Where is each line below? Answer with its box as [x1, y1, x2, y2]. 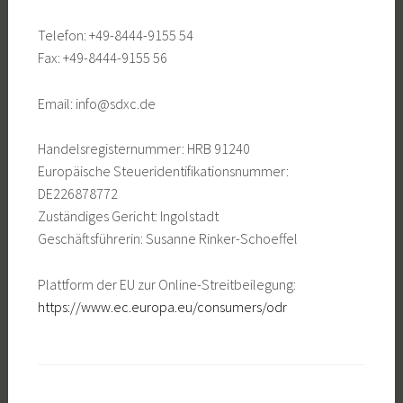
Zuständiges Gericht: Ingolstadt [37, 207, 219, 226]
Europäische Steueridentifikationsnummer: [37, 162, 289, 181]
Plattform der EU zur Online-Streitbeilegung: [37, 274, 296, 293]
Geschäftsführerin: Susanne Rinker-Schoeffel [37, 229, 298, 248]
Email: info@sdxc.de [37, 94, 156, 112]
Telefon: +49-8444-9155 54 [37, 26, 193, 45]
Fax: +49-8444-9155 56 [37, 49, 167, 67]
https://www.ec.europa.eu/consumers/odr [37, 297, 287, 316]
